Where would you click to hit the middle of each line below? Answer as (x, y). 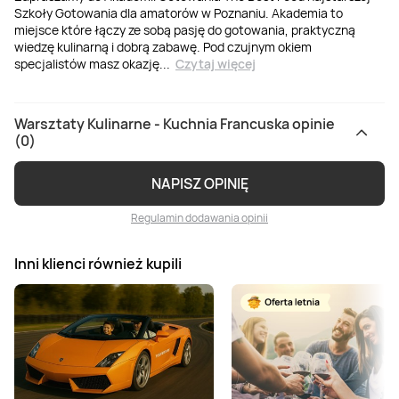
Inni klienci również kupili (98, 264)
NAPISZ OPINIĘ (199, 183)
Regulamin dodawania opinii (199, 217)
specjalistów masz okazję (87, 64)
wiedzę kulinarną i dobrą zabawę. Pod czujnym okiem (163, 47)
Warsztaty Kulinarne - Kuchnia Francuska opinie (175, 123)
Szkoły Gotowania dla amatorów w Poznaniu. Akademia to (179, 13)
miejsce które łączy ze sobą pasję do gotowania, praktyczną (185, 30)
